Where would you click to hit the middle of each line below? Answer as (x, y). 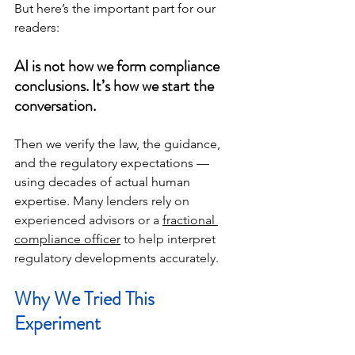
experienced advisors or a (88, 220)
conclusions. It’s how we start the (116, 86)
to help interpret (170, 239)
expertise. (44, 201)
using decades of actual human (104, 182)
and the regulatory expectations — (113, 163)
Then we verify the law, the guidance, (119, 144)
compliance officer (67, 239)
